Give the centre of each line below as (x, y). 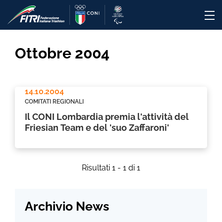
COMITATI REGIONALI (54, 102)
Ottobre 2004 (62, 53)
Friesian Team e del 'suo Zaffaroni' (97, 128)
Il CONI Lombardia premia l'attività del (107, 117)
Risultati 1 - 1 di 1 (111, 168)
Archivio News (67, 206)
